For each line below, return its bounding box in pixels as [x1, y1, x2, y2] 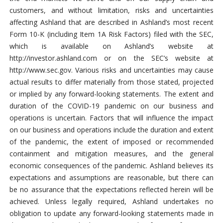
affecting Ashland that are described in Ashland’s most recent [9, 17, 214, 27]
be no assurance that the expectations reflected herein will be [9, 184, 214, 194]
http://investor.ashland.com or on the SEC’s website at [9, 53, 214, 63]
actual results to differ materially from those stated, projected [9, 77, 214, 87]
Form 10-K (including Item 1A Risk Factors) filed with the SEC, [9, 29, 214, 39]
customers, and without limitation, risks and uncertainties [9, 5, 214, 15]
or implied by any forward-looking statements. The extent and [9, 89, 214, 99]
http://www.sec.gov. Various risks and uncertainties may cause [9, 65, 214, 75]
